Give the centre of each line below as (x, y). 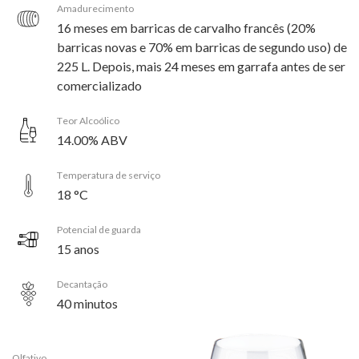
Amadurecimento (95, 8)
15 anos (78, 248)
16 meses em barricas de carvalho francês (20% (186, 27)
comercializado (99, 85)
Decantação (82, 284)
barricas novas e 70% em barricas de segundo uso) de (202, 46)
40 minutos (87, 303)
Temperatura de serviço (109, 175)
